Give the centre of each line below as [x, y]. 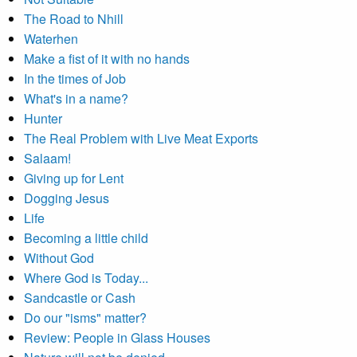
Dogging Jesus [67, 198]
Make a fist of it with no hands [107, 59]
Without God [59, 258]
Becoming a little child [86, 238]
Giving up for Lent [74, 178]
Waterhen [51, 39]
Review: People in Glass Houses [117, 337]
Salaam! [47, 158]
